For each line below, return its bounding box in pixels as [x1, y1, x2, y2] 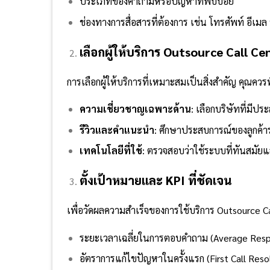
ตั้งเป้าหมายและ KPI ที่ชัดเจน [79, 172, 232, 189]
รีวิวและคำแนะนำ [79, 123, 154, 136]
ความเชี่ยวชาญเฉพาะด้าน [79, 102, 191, 116]
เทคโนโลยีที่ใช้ [79, 144, 142, 157]
